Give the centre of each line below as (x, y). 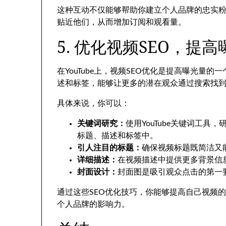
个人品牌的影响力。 (93, 204)
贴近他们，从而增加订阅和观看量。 (122, 22)
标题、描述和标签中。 (118, 136)
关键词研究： (101, 124)
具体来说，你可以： (93, 103)
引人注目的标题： (109, 148)
